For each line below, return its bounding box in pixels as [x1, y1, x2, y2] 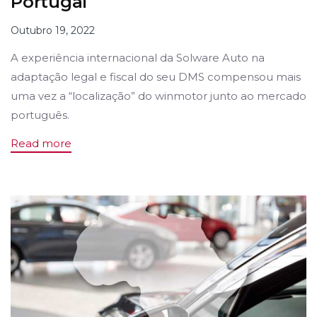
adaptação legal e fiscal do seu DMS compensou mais [11, 69, 301, 83]
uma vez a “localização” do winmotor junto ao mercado [11, 88, 306, 103]
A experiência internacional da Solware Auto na [11, 50, 265, 64]
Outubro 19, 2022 [11, 23, 95, 37]
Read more [11, 137, 71, 151]
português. [11, 108, 69, 122]
